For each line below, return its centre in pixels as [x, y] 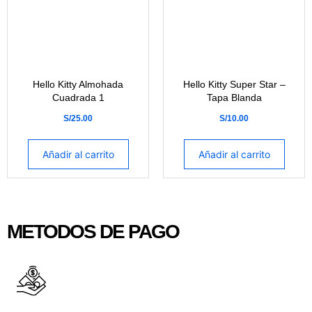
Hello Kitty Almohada [78, 84]
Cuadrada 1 [78, 97]
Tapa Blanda [234, 97]
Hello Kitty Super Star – [234, 84]
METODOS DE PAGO [93, 232]
